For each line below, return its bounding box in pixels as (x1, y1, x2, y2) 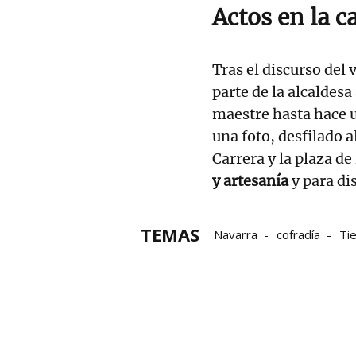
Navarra (214, 226, 257, 242)
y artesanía (212, 171, 288, 190)
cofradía (277, 226, 320, 242)
